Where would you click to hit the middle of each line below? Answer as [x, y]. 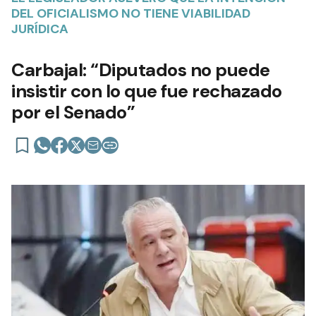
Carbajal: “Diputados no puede [141, 69]
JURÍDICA [40, 29]
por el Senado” [73, 112]
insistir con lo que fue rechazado [147, 91]
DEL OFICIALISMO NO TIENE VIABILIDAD [131, 13]
